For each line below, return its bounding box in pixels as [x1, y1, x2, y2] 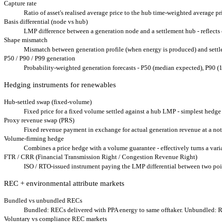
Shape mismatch [4, 36, 48, 44]
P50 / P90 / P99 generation [4, 54, 75, 62]
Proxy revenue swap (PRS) [4, 116, 74, 124]
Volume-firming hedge [4, 134, 64, 142]
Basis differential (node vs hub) [4, 17, 88, 25]
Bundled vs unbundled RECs [4, 196, 82, 204]
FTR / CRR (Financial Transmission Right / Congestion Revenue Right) [4, 153, 197, 161]
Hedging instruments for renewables [4, 80, 116, 89]
